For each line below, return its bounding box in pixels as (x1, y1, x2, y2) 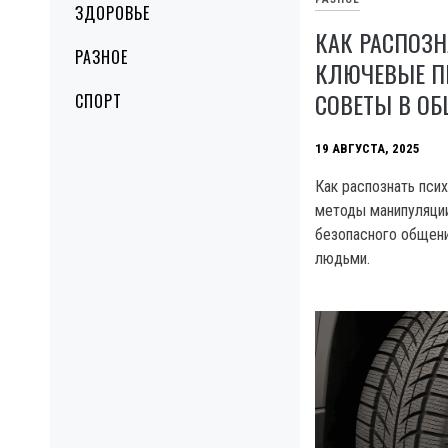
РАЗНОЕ (75, 45, 128, 69)
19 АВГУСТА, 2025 (315, 140, 420, 156)
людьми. (315, 248, 370, 268)
